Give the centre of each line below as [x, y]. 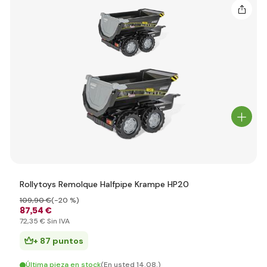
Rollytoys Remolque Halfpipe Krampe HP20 [104, 184]
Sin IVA [58, 221]
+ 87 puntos [58, 241]
